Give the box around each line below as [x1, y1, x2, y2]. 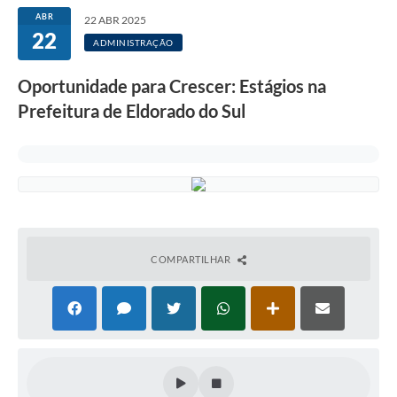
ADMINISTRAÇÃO [93, 37, 174, 49]
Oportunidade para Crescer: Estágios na [18, 75, 326, 97]
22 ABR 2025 [84, 13, 146, 27]
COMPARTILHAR [151, 253, 233, 266]
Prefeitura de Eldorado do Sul [18, 100, 245, 122]
